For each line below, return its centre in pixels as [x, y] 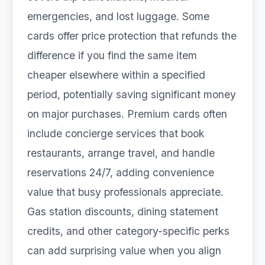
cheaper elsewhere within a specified [116, 75]
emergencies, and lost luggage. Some [118, 16]
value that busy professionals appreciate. [125, 192]
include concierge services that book [116, 133]
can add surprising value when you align [124, 251]
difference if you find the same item [112, 55]
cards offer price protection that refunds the [132, 36]
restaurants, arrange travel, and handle [121, 153]
